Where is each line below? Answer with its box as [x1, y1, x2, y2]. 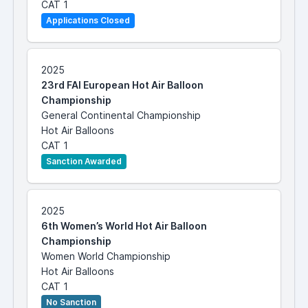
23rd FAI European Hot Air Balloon [41, 79, 203, 91]
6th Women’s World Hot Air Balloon [41, 220, 207, 232]
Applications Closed [46, 15, 130, 26]
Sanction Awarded [46, 156, 122, 167]
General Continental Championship [41, 109, 201, 122]
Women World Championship [41, 250, 170, 263]
